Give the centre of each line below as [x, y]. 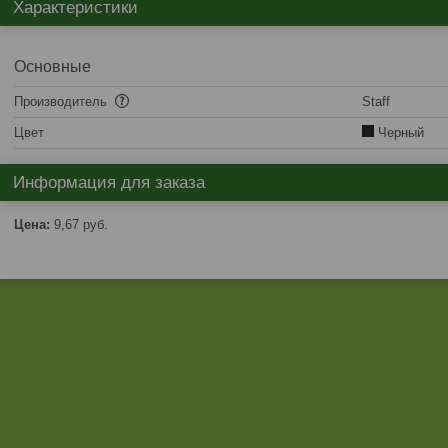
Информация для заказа [109, 182]
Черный [399, 132]
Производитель [62, 101]
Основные [52, 66]
